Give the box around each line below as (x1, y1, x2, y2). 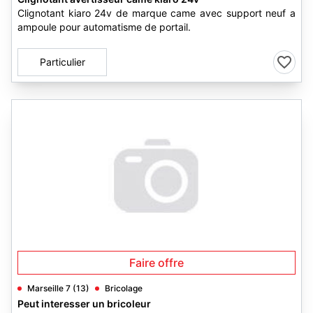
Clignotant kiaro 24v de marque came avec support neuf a (17, 7, 296, 19)
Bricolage (105, 283, 143, 293)
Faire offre (129, 256, 184, 270)
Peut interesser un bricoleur (17, 298, 151, 310)
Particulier (39, 56, 85, 68)
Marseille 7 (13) (27, 283, 89, 293)
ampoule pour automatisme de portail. (17, 21, 191, 33)
